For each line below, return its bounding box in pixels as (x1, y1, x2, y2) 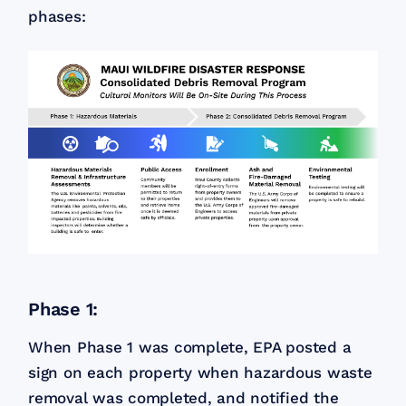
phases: (28, 6, 86, 25)
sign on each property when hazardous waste (28, 363, 372, 382)
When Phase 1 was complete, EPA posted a (28, 338, 352, 357)
